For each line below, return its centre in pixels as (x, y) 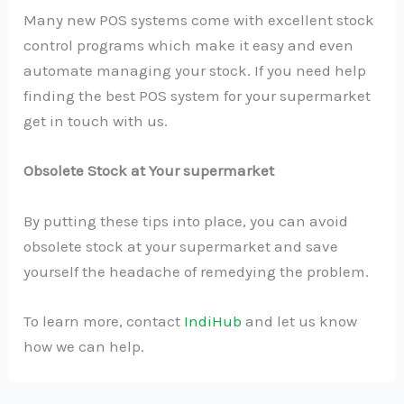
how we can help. (84, 346)
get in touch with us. (96, 121)
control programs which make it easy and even (189, 46)
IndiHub (213, 321)
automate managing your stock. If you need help (195, 71)
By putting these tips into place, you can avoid (186, 220)
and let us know (300, 321)
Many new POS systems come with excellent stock (199, 20)
